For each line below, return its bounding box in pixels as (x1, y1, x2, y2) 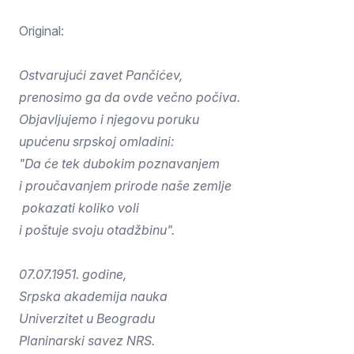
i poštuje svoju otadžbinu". (19, 222, 175, 238)
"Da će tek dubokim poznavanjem (19, 156, 220, 171)
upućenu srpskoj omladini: (19, 134, 175, 149)
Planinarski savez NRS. (19, 333, 155, 348)
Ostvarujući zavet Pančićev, (19, 67, 183, 83)
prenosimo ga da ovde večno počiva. (19, 89, 240, 105)
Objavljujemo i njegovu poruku (19, 111, 199, 127)
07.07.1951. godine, (19, 266, 126, 282)
